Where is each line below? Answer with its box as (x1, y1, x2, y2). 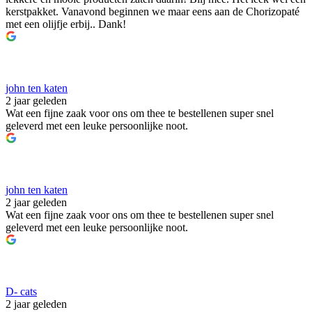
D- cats (6, 286, 37, 298)
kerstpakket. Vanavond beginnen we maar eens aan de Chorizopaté (6, 6, 299, 18)
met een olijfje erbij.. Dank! (6, 18, 126, 31)
